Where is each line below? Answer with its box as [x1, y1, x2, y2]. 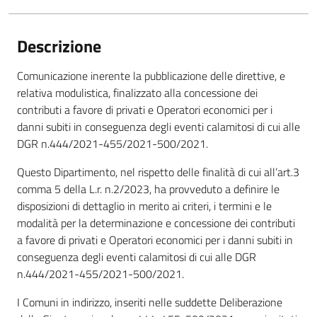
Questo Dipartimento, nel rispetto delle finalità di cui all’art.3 [17, 163, 299, 180]
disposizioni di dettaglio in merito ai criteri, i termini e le [17, 197, 272, 214]
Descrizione [17, 33, 101, 59]
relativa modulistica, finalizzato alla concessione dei [17, 83, 258, 101]
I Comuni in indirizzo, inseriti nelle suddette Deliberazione [17, 293, 282, 311]
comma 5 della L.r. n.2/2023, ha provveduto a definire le [17, 180, 279, 197]
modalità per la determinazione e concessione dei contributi [17, 214, 295, 231]
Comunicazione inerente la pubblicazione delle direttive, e [17, 67, 285, 84]
